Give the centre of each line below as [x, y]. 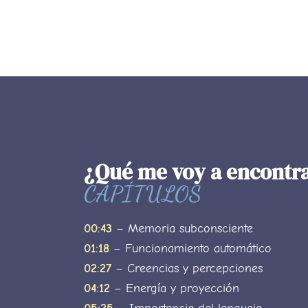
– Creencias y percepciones [187, 269]
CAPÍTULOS [143, 194]
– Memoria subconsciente [183, 229]
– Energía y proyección [175, 289]
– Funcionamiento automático [190, 249]
